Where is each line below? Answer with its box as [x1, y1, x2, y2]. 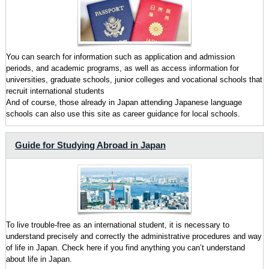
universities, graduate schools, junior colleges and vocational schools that [5, 74, 262, 84]
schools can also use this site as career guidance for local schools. [5, 109, 240, 118]
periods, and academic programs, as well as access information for [5, 63, 239, 73]
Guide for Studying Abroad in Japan [14, 139, 166, 150]
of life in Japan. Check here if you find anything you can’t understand [5, 243, 245, 252]
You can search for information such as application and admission [5, 52, 235, 61]
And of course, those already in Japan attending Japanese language [5, 97, 242, 107]
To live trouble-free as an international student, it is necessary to [5, 220, 229, 229]
